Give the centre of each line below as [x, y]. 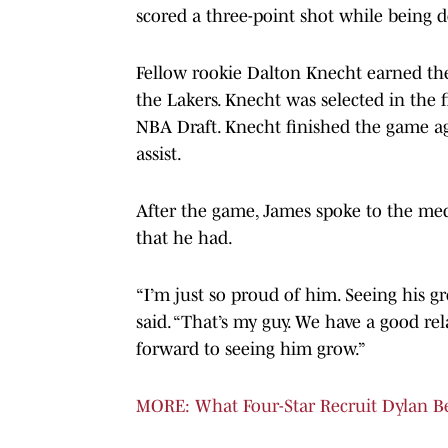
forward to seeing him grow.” [251, 348]
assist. [159, 153]
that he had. [184, 237]
